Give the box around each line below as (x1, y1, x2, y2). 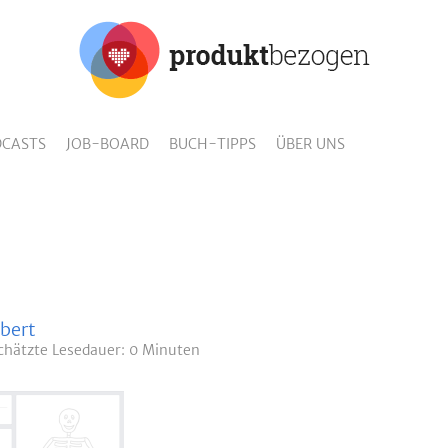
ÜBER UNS (276, 135, 345, 153)
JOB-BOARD (66, 135, 149, 153)
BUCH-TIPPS (169, 135, 256, 153)
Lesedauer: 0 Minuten (52, 341, 200, 359)
